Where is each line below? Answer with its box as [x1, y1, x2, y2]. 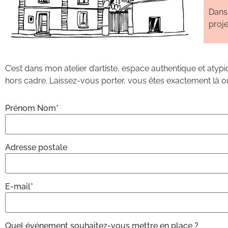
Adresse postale [5, 142, 67, 153]
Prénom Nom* [5, 103, 59, 113]
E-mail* [5, 182, 33, 192]
